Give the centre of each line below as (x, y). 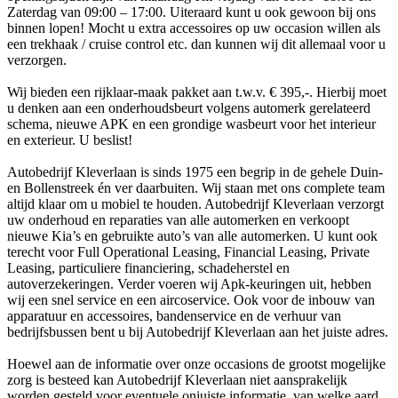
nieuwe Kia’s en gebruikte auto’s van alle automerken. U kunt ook (192, 236)
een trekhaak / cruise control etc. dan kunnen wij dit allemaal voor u (196, 44)
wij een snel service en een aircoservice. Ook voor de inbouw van (191, 300)
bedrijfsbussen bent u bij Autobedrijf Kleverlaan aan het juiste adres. (198, 332)
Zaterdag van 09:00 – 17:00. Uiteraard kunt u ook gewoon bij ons (191, 12)
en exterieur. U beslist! (70, 140)
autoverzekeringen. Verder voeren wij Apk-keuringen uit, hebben (189, 284)
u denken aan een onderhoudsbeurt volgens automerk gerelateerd (189, 108)
